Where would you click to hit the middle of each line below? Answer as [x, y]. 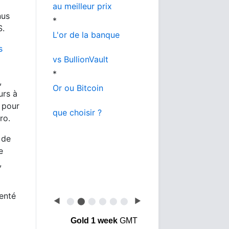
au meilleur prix [82, 6]
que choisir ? [77, 112]
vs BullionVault [81, 59]
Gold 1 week [94, 221]
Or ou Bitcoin [78, 88]
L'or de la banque [86, 35]
